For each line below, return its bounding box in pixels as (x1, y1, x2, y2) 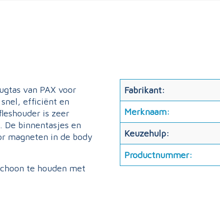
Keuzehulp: (124, 128, 169, 138)
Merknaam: (124, 107, 170, 117)
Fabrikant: (124, 85, 165, 95)
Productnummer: (124, 150, 192, 160)
